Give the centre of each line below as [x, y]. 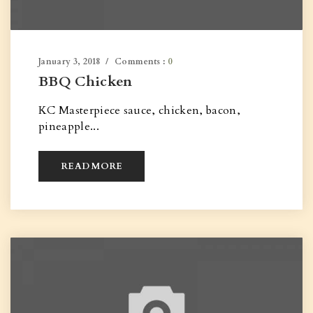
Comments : [141, 61]
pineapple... [69, 126]
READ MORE [92, 166]
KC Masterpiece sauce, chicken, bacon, [139, 110]
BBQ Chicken [86, 81]
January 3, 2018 [70, 61]
